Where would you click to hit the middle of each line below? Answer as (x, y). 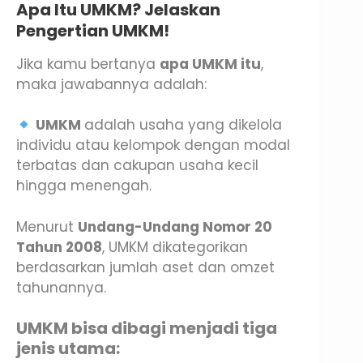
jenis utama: (68, 349)
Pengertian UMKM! (93, 30)
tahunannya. (61, 287)
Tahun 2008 (59, 247)
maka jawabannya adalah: (111, 84)
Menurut (47, 226)
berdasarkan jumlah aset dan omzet (145, 267)
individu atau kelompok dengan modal (153, 145)
